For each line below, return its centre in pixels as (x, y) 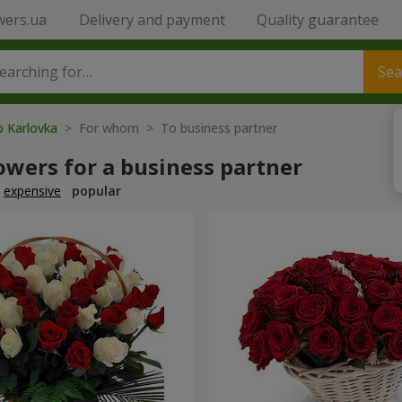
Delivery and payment (152, 20)
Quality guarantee (317, 20)
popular (96, 191)
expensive (32, 191)
